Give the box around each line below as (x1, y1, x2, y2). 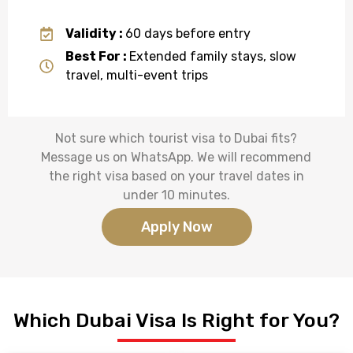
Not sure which (55, 130, 149, 146)
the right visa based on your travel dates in (48, 168, 304, 184)
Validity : (65, 25, 125, 41)
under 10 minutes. (122, 187, 230, 203)
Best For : (65, 48, 129, 64)
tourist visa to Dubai (148, 130, 269, 146)
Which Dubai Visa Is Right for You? (13, 308, 340, 332)
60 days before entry (124, 25, 251, 41)
